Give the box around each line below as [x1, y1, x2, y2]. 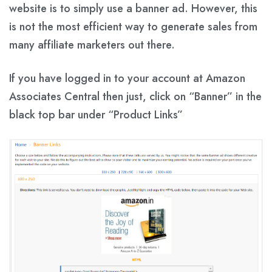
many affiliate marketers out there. [9, 37, 175, 53]
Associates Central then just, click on [9, 89, 186, 105]
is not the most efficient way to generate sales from [9, 19, 257, 35]
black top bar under [9, 107, 108, 123]
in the [233, 89, 262, 105]
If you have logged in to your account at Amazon [9, 70, 245, 87]
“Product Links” [108, 107, 183, 123]
